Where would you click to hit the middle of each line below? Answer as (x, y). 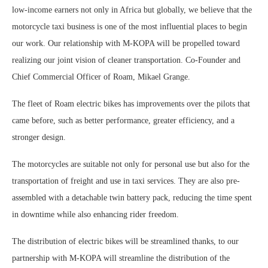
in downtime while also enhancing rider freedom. (95, 215)
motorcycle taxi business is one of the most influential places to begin (130, 27)
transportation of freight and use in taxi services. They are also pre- (126, 181)
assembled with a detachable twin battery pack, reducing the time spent (132, 198)
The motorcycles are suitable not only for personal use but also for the (131, 165)
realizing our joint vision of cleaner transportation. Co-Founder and (126, 60)
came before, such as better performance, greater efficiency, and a (123, 121)
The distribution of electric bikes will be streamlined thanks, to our (125, 242)
